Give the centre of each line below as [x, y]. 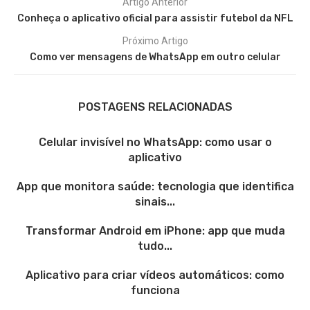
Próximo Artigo [155, 40]
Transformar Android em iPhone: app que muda [155, 230]
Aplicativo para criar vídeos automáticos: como [155, 275]
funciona [155, 290]
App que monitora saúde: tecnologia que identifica [155, 186]
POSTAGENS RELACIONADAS [155, 107]
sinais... [155, 201]
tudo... [155, 246]
